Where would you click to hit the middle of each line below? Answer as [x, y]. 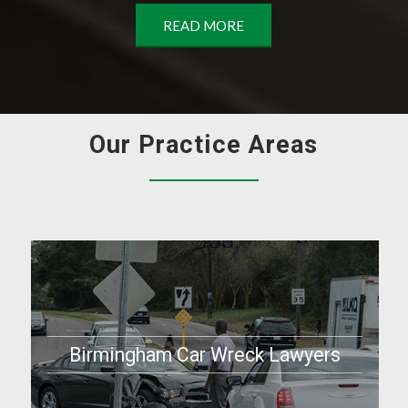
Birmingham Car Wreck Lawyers [204, 354]
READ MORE [204, 25]
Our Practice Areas [204, 144]
